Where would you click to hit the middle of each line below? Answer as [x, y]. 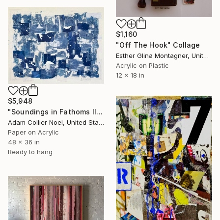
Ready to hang [30, 152]
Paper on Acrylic [33, 132]
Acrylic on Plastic [142, 66]
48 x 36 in [24, 142]
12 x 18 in [130, 75]
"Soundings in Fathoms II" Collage [99, 112]
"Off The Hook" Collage [158, 45]
